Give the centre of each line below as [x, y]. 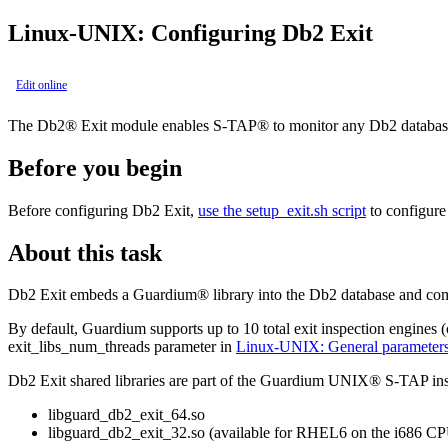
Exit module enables [145, 125]
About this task [85, 252]
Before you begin [95, 167]
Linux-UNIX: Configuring [145, 32]
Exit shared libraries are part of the [148, 381]
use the [222, 210]
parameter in [193, 347]
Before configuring [70, 210]
